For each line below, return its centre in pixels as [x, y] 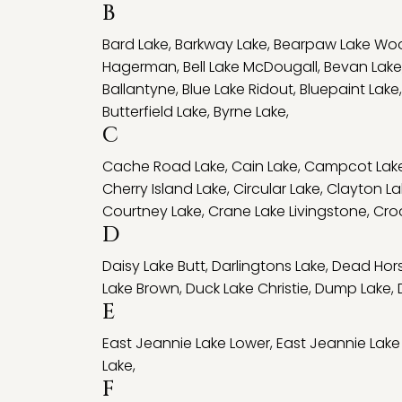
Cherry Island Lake [165, 189]
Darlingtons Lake [269, 266]
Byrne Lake [250, 112]
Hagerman [140, 67]
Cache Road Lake [164, 166]
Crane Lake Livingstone [288, 211]
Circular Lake [277, 189]
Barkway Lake [221, 44]
